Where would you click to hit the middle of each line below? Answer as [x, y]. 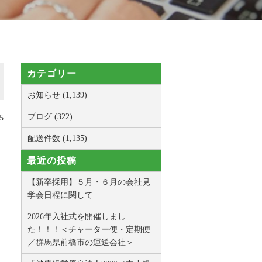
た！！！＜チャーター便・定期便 [89, 230]
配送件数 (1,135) [57, 139]
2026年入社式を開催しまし [77, 217]
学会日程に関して [60, 195]
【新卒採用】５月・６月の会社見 [89, 182]
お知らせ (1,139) [57, 95]
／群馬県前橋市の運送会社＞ [81, 243]
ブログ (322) [50, 117]
